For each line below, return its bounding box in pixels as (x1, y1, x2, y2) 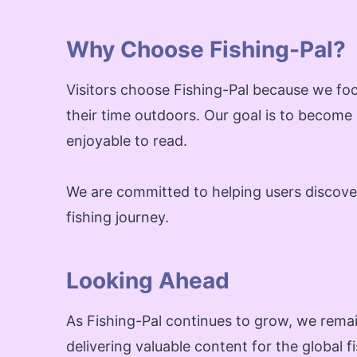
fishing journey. (66, 208, 169, 226)
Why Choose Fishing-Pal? (66, 35, 346, 63)
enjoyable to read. (66, 131, 187, 149)
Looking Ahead (66, 266, 229, 294)
